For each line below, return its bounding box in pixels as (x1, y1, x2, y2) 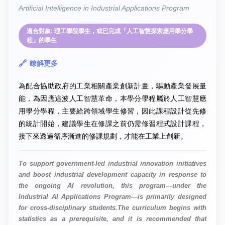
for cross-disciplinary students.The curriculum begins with (19, 203, 206, 211)
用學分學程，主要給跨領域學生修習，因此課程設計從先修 (19, 106, 206, 115)
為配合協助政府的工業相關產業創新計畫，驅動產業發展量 (19, 81, 206, 90)
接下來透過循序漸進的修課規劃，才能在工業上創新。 (19, 132, 187, 140)
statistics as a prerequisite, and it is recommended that (19, 214, 206, 222)
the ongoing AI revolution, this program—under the (19, 181, 206, 189)
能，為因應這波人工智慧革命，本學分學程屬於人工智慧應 (19, 94, 206, 102)
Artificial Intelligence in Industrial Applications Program (19, 4, 189, 12)
